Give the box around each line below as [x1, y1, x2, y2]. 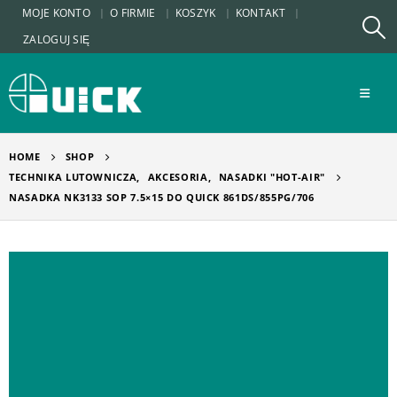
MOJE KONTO [22, 5, 90, 20]
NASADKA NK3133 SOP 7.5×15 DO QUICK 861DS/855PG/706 [9, 191, 315, 204]
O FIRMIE [110, 5, 156, 20]
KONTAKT [235, 5, 285, 20]
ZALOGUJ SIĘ [23, 32, 90, 47]
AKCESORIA [147, 170, 208, 183]
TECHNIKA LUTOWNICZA [9, 170, 137, 183]
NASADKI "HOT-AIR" [218, 170, 325, 183]
